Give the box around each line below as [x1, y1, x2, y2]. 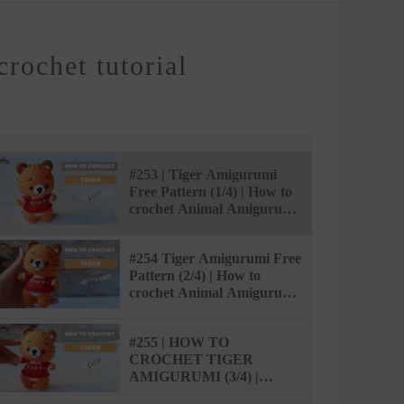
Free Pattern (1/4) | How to [128, 183, 292, 199]
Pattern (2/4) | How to [128, 267, 261, 283]
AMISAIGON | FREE [128, 385, 266, 401]
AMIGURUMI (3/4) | [128, 368, 259, 384]
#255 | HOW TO [128, 334, 229, 350]
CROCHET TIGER [128, 351, 253, 367]
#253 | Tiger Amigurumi [128, 166, 277, 182]
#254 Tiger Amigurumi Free [128, 250, 301, 266]
